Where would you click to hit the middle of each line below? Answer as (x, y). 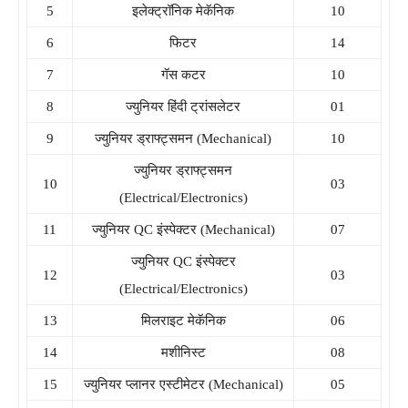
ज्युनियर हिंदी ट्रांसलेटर (183, 106)
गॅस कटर (183, 74)
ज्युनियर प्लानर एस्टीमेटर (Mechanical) (183, 384)
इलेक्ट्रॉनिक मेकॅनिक (183, 10)
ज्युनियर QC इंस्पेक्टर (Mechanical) (183, 229)
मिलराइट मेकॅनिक (183, 320)
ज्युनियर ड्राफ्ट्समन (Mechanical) (183, 138)
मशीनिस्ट (183, 352)
